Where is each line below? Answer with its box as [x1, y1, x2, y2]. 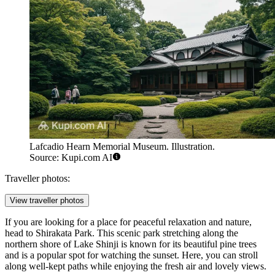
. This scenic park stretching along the [92, 227, 238, 238]
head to [5, 227, 36, 238]
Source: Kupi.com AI [29, 152, 112, 163]
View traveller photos [10, 195, 84, 205]
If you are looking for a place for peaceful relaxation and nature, [5, 216, 252, 227]
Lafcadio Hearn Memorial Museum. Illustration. [29, 141, 215, 152]
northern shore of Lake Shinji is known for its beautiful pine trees [5, 238, 257, 249]
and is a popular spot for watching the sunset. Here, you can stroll [5, 249, 258, 260]
